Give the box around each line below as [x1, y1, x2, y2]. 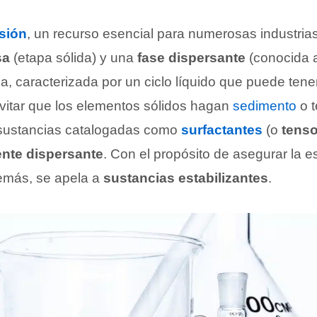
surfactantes [181, 122, 263, 137]
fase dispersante [137, 50, 246, 65]
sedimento [233, 98, 296, 113]
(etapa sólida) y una [10, 50, 137, 65]
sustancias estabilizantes [103, 171, 268, 185]
